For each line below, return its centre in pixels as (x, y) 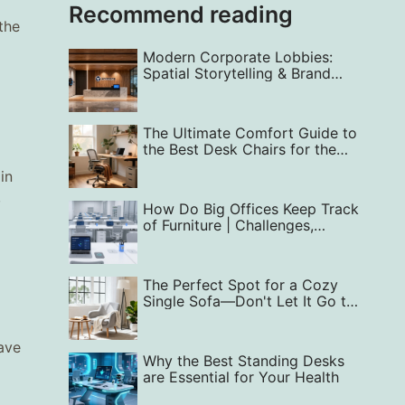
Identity (168, 89)
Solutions (174, 241)
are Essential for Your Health (240, 377)
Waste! (165, 317)
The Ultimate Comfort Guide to (250, 133)
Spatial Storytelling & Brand (236, 73)
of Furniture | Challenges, (228, 225)
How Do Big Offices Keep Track (250, 209)
